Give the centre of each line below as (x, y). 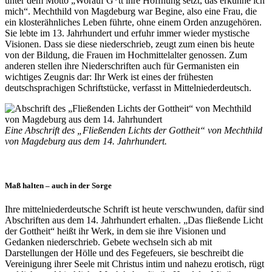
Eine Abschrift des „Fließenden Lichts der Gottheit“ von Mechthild (134, 130)
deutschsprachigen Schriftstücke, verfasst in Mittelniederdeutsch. (128, 87)
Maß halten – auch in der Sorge (58, 185)
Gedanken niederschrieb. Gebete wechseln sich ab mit (108, 242)
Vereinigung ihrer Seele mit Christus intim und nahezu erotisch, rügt (134, 264)
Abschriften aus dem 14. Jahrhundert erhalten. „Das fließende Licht (134, 220)
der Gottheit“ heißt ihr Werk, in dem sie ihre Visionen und (115, 231)
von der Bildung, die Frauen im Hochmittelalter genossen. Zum (126, 55)
